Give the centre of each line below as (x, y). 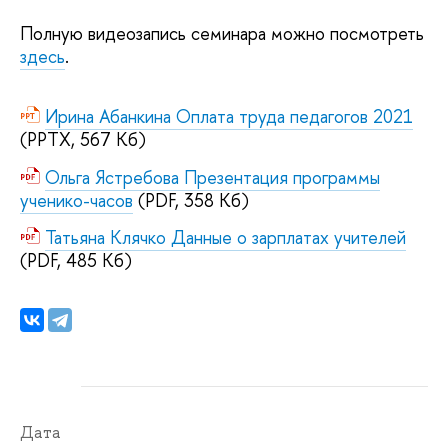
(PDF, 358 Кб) (191, 200)
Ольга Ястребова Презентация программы (212, 177)
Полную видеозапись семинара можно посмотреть (222, 33)
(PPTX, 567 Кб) (83, 140)
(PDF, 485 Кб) (76, 261)
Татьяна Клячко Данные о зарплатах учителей (225, 238)
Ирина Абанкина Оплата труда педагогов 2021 (229, 117)
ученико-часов (76, 200)
